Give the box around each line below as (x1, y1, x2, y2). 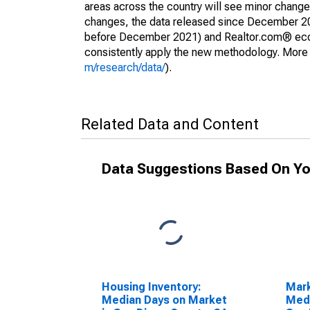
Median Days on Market (102, 293, 227, 307)
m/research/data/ (84, 61, 165, 74)
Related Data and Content (81, 116, 259, 133)
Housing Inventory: (102, 280, 201, 293)
